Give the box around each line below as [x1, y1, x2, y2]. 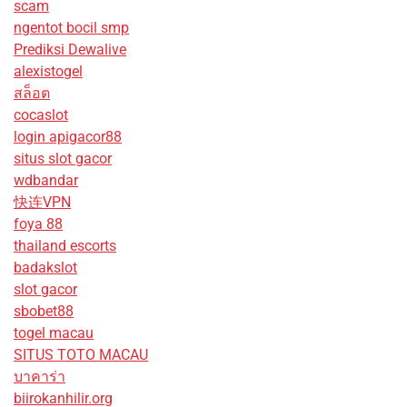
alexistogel [14, 63, 83, 81]
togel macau [14, 324, 94, 342]
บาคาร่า [14, 368, 65, 386]
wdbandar [14, 172, 78, 190]
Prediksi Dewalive [14, 41, 126, 59]
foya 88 [14, 215, 63, 233]
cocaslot [14, 106, 68, 124]
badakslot [14, 259, 77, 277]
